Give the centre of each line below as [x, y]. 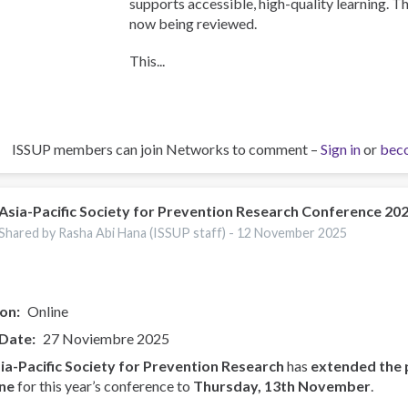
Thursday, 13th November [282, 385]
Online [48, 311]
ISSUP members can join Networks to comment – [166, 149]
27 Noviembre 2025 [106, 338]
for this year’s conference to [104, 385]
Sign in [341, 149]
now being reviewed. [194, 23]
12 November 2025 [292, 233]
